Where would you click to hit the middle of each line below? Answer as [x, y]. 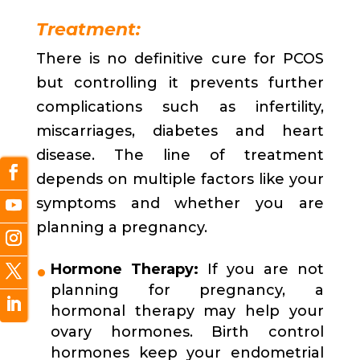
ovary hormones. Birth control [187, 332]
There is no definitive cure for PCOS [180, 59]
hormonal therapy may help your [187, 311]
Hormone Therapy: [124, 270]
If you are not [261, 270]
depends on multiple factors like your [180, 180]
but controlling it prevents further [180, 83]
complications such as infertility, [180, 107]
